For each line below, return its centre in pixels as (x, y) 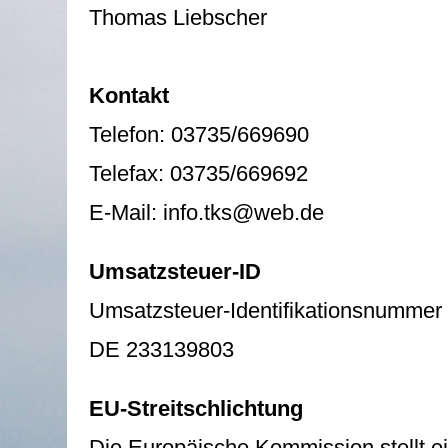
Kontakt (129, 95)
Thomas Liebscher (178, 17)
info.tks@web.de (244, 212)
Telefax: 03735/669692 (199, 173)
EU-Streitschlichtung (196, 408)
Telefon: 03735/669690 (199, 134)
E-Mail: (126, 212)
